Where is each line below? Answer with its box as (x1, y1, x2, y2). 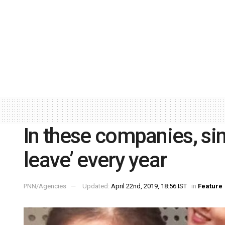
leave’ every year (24, 147, 167, 172)
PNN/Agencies (24, 182, 66, 190)
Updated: (82, 182, 111, 190)
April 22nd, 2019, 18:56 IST (111, 182, 187, 190)
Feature (198, 182, 222, 190)
